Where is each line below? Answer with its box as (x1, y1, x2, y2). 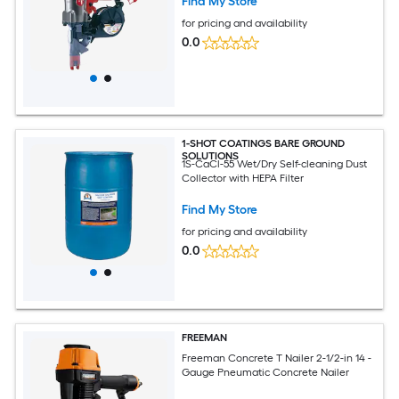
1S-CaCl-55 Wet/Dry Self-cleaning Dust (182, 157, 368, 170)
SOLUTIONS (182, 150, 240, 162)
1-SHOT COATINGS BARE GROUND (182, 137, 346, 150)
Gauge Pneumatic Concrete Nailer (182, 365, 350, 379)
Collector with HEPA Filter (182, 171, 305, 184)
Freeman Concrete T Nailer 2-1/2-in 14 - (182, 351, 372, 364)
